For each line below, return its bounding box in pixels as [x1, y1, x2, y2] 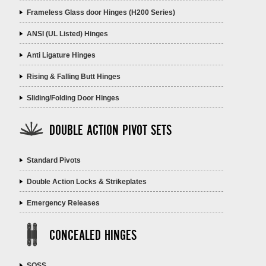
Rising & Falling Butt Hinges [27, 72, 121, 81]
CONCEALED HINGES [49, 227, 137, 245]
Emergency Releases [27, 199, 100, 208]
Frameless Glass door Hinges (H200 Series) [27, 8, 176, 17]
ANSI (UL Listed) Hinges [27, 30, 109, 39]
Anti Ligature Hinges [27, 51, 96, 60]
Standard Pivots [27, 156, 81, 165]
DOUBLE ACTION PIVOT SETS [49, 122, 172, 140]
